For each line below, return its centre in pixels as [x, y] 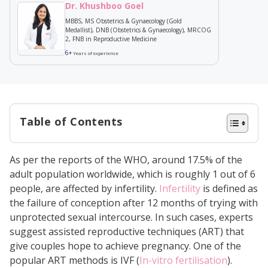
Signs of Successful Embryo [122, 245]
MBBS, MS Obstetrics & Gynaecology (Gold [124, 21]
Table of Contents [71, 122]
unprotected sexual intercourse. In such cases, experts [131, 217]
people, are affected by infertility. [84, 189]
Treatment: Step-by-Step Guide [121, 167]
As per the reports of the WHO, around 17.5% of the [126, 160]
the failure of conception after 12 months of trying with [134, 203]
